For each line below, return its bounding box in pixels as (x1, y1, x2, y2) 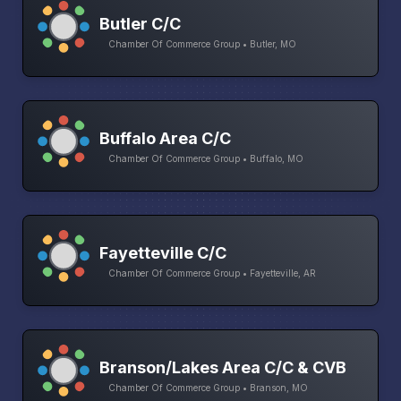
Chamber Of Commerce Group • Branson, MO (108, 381, 308, 393)
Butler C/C (99, 13, 181, 33)
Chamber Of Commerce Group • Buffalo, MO (108, 152, 303, 164)
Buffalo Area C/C (99, 128, 231, 148)
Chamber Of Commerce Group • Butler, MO (108, 38, 296, 49)
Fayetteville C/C (99, 243, 226, 262)
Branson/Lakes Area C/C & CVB (99, 357, 346, 377)
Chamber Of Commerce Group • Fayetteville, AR (108, 267, 316, 278)
